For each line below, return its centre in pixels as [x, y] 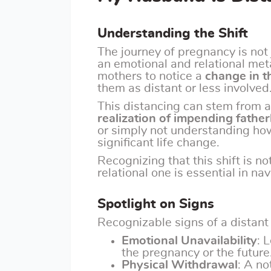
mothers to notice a [151, 76]
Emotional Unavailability [189, 241]
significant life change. [158, 143]
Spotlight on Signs [156, 204]
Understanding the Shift [173, 33]
